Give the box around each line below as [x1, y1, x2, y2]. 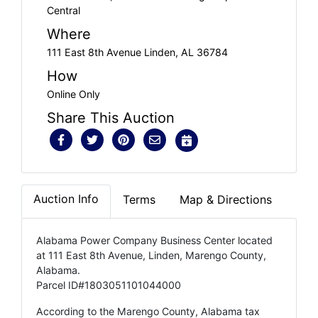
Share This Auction [47, 109, 175, 126]
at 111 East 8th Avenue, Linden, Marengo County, [36, 248, 266, 261]
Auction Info [33, 191, 99, 206]
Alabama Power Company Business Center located [36, 234, 273, 246]
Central [47, 4, 80, 16]
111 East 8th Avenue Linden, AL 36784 [47, 45, 228, 58]
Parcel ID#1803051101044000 [36, 278, 181, 291]
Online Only [47, 87, 100, 100]
